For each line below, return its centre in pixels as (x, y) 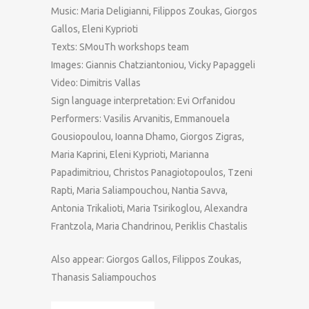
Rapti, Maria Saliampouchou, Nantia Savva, (139, 190)
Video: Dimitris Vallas (96, 82)
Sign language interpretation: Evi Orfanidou (143, 100)
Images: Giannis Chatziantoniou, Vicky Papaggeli (153, 64)
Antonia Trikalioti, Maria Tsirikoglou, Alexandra (149, 208)
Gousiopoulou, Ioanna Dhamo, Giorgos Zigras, (148, 136)
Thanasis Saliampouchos (104, 277)
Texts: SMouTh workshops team (120, 47)
